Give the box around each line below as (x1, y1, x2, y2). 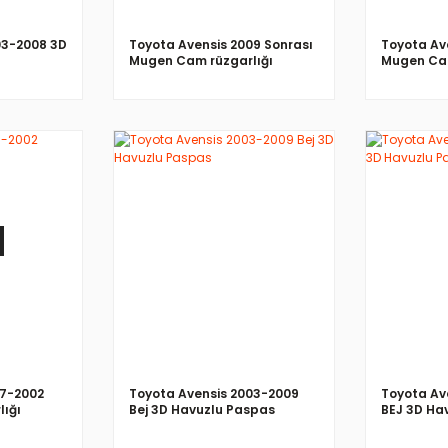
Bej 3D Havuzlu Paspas (129, 400, 275, 418)
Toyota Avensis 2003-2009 (129, 384, 299, 402)
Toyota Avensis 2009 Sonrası (129, 35, 313, 53)
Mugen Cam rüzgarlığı (129, 51, 273, 69)
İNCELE (202, 231, 246, 251)
